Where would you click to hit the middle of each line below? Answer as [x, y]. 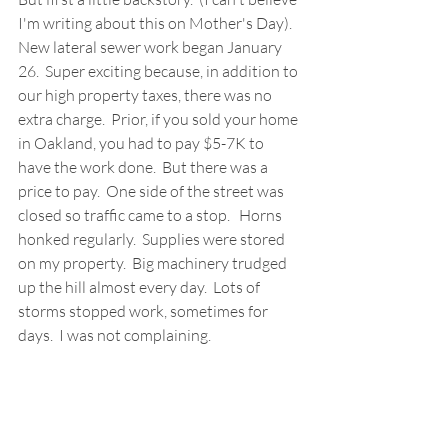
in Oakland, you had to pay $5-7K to [142, 143]
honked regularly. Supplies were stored [153, 239]
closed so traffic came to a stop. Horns [151, 215]
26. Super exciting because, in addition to [159, 71]
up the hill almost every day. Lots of [140, 287]
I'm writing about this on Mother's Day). [158, 23]
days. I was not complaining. [114, 335]
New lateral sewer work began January [151, 47]
